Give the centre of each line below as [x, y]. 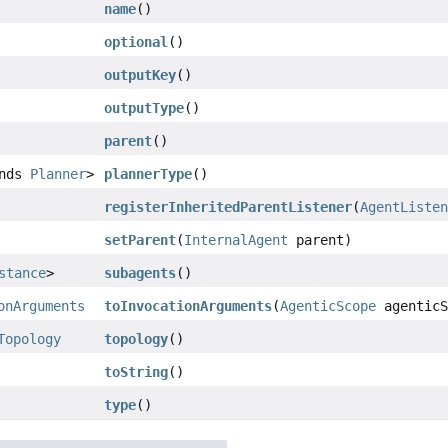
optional [136, 41]
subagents [140, 272]
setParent [140, 239]
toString [136, 371]
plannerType [148, 173]
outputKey [140, 74]
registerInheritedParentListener [228, 206]
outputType [144, 107]
